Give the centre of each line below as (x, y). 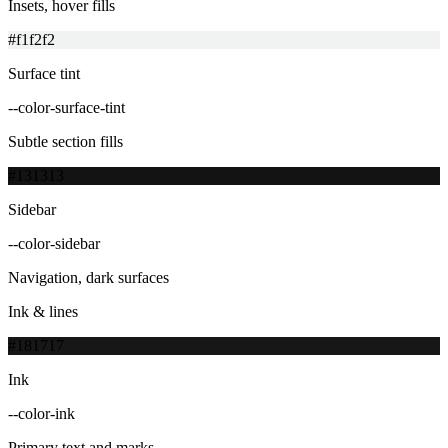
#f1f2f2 (31, 39)
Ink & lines (43, 311)
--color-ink (41, 413)
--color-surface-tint (66, 107)
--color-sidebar (54, 243)
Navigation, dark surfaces (88, 277)
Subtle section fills (65, 141)
